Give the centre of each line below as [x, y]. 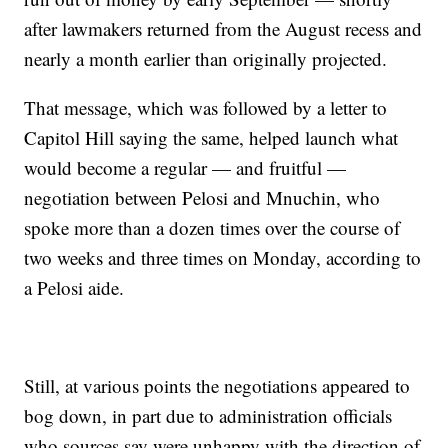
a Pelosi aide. [74, 287]
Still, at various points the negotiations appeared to [217, 385]
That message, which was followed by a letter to [206, 107]
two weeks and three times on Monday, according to [223, 257]
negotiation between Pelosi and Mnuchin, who [202, 197]
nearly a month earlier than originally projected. [206, 58]
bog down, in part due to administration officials [208, 415]
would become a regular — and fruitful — [185, 167]
